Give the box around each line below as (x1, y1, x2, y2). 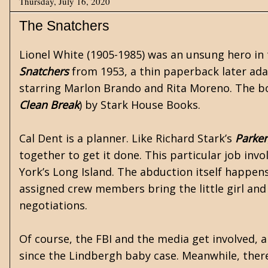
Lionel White (19, 47, 84, 62)
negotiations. (19, 198, 87, 212)
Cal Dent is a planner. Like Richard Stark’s (19, 131, 235, 145)
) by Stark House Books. (79, 98, 200, 112)
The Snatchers (19, 18, 109, 33)
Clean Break (19, 98, 79, 112)
